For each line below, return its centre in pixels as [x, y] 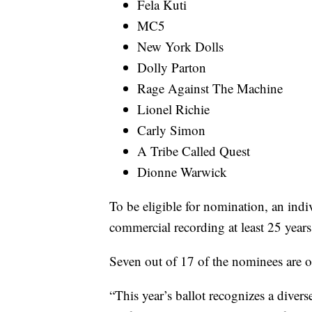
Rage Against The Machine [210, 88]
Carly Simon [171, 130]
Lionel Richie [173, 109]
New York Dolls [180, 47]
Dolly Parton [172, 68]
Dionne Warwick [182, 172]
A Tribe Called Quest [194, 151]
